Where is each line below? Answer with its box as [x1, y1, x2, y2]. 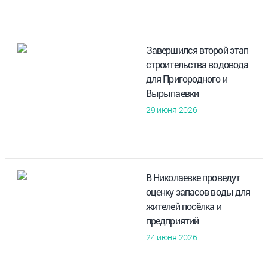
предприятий [145, 214, 199, 227]
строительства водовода [145, 57, 249, 71]
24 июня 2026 [145, 231, 197, 243]
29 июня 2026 [145, 103, 197, 115]
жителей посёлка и [145, 199, 221, 212]
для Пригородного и [145, 72, 227, 85]
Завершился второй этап [145, 43, 249, 56]
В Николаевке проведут [145, 170, 240, 184]
